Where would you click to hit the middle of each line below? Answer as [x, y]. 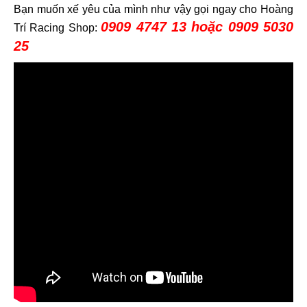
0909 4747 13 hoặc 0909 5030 [197, 27]
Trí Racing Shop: [58, 28]
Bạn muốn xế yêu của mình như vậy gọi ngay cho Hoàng [153, 10]
